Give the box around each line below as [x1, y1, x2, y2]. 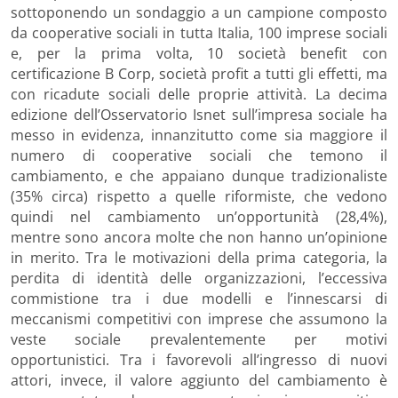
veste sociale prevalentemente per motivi [11, 329, 387, 349]
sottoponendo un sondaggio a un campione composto [11, 2, 387, 22]
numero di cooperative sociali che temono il [11, 145, 387, 165]
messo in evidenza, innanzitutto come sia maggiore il [11, 124, 387, 145]
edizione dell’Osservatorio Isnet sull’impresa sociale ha [11, 104, 387, 124]
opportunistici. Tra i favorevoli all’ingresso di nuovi [11, 349, 387, 370]
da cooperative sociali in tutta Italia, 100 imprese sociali [11, 22, 387, 43]
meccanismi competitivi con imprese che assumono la [11, 308, 387, 329]
